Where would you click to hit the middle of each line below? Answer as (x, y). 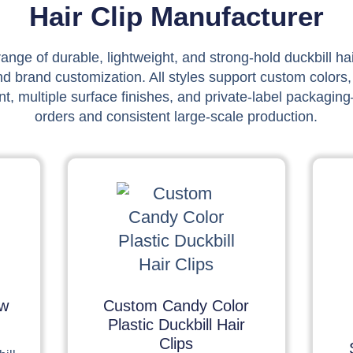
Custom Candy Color (176, 305)
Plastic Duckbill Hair (176, 324)
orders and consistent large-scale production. (176, 116)
